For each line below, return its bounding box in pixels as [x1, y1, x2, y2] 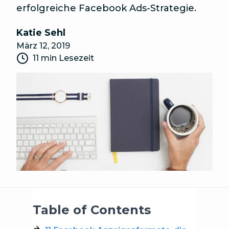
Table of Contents [33, 202, 151, 217]
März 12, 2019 [16, 41, 70, 51]
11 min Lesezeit [33, 53, 94, 63]
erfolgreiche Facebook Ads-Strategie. [16, 3, 196, 14]
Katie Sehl [16, 27, 65, 38]
